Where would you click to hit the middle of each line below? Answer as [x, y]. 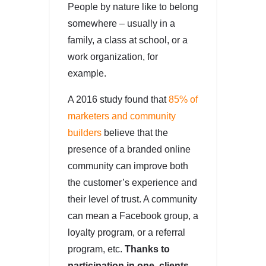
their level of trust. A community [132, 199]
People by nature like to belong [133, 7]
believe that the [135, 132]
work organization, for [113, 56]
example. [87, 73]
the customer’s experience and [132, 182]
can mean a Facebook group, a [133, 216]
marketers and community [122, 116]
